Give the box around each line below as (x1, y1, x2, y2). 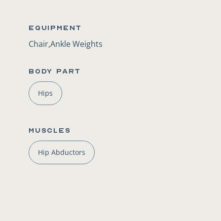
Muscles (29, 126, 71, 135)
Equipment (29, 24, 82, 32)
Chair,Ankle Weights (29, 38, 103, 49)
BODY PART (29, 67, 81, 75)
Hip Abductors (38, 147, 85, 157)
